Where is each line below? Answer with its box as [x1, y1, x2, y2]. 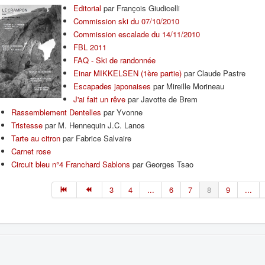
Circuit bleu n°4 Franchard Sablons [11, 159, 130, 170]
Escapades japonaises [73, 80, 151, 92]
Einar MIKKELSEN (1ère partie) [73, 67, 182, 79]
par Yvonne [101, 106, 145, 118]
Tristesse [11, 119, 43, 131]
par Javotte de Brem [125, 93, 198, 105]
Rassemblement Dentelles [11, 106, 101, 118]
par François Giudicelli [101, 2, 180, 14]
